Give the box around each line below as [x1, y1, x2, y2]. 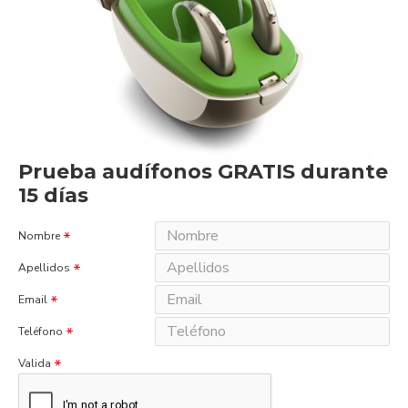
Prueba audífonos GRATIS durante [18, 159, 388, 185]
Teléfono [18, 324, 63, 340]
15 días [18, 183, 88, 209]
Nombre [18, 229, 60, 244]
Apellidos [18, 260, 70, 276]
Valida [18, 356, 51, 372]
